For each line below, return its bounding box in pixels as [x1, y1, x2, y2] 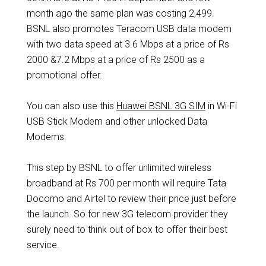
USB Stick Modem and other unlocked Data [26, 116, 207, 127]
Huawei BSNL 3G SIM [116, 100, 205, 112]
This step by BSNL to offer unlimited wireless [26, 162, 211, 173]
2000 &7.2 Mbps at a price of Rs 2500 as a [26, 54, 205, 65]
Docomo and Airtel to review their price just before [26, 193, 236, 204]
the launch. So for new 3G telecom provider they [26, 208, 228, 220]
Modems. [26, 131, 66, 142]
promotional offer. [26, 69, 102, 81]
